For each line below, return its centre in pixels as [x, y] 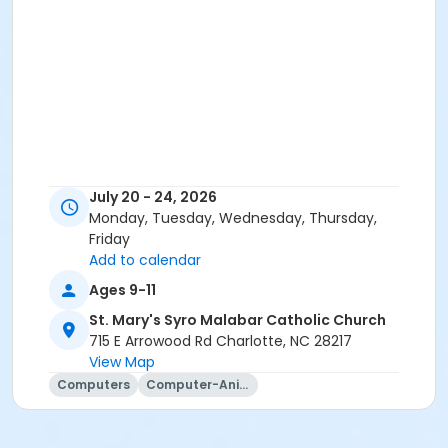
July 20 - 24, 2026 [153, 197]
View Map [122, 362]
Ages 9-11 [122, 289]
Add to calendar [145, 260]
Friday [109, 239]
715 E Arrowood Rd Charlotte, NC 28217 [220, 341]
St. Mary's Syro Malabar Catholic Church [237, 320]
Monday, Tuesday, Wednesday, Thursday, [233, 218]
